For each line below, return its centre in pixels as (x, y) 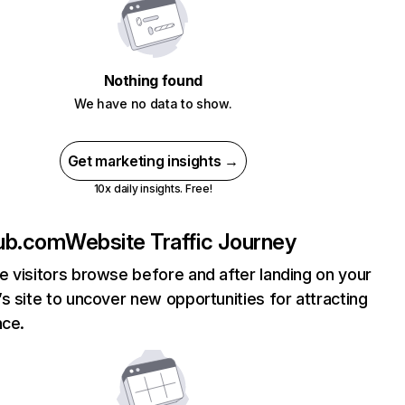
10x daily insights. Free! (153, 188)
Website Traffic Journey (181, 242)
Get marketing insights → (153, 161)
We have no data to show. (153, 104)
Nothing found (153, 80)
